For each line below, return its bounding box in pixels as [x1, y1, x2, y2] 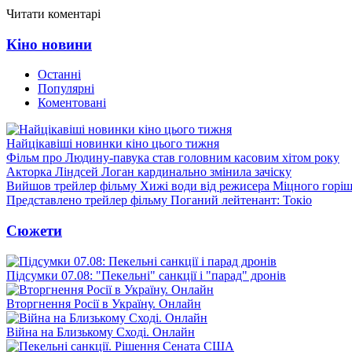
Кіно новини [6, 35, 92, 53]
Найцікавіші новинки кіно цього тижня [6, 137, 219, 151]
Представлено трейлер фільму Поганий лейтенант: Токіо [6, 193, 312, 207]
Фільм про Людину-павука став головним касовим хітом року [6, 151, 339, 165]
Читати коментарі [6, 6, 101, 20]
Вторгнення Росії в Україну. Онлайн [6, 296, 201, 310]
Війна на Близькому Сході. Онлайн [6, 324, 195, 339]
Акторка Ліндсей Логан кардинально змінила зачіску [6, 165, 291, 179]
